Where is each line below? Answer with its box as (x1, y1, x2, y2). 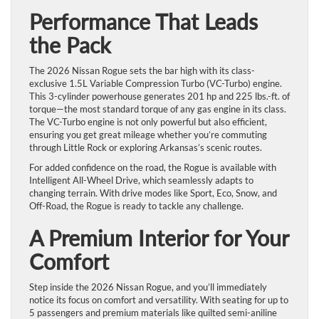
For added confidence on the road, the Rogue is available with (29, 161, 276, 173)
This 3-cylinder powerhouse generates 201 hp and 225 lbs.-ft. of (29, 90, 290, 102)
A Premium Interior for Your (29, 224, 288, 251)
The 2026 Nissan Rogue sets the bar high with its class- (29, 64, 255, 76)
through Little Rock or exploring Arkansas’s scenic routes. (29, 141, 265, 153)
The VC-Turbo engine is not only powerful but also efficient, (29, 115, 267, 127)
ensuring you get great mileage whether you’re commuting (29, 128, 267, 140)
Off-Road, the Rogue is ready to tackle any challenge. (29, 199, 246, 211)
